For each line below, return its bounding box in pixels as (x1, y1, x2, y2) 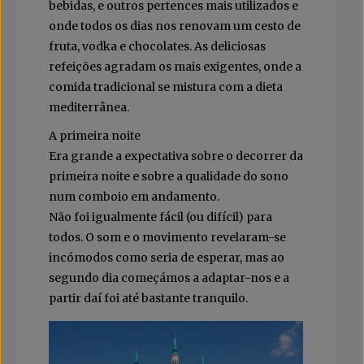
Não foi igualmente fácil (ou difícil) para (49, 210, 272, 225)
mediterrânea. (49, 100, 129, 115)
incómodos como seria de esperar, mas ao (49, 250, 284, 266)
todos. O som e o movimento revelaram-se (49, 230, 286, 245)
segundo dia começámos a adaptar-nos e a (49, 271, 289, 286)
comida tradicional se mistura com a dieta (49, 80, 283, 95)
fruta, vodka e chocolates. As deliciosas (49, 39, 266, 54)
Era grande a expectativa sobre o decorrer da (49, 149, 303, 164)
